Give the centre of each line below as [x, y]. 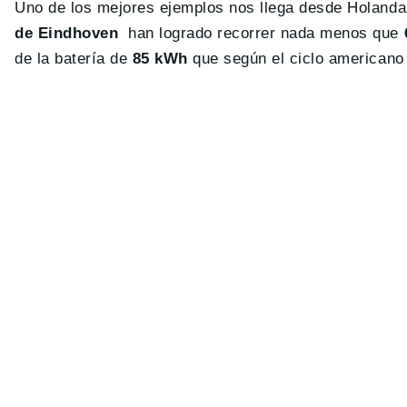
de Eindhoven [67, 34]
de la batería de [74, 59]
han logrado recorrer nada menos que [261, 34]
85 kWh [160, 59]
